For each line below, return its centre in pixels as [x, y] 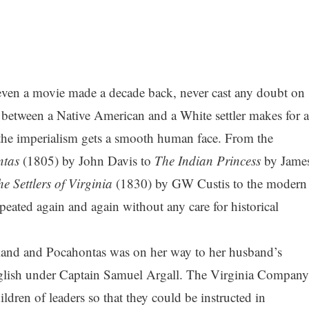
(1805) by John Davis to [87, 161]
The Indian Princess [209, 161]
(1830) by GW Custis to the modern [209, 183]
